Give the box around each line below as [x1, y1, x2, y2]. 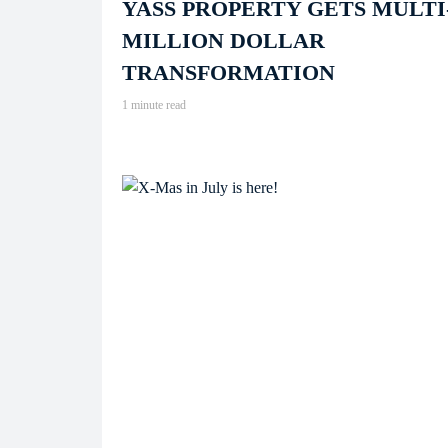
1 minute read [122, 98, 186, 112]
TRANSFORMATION [122, 60, 335, 85]
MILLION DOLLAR [122, 28, 325, 53]
